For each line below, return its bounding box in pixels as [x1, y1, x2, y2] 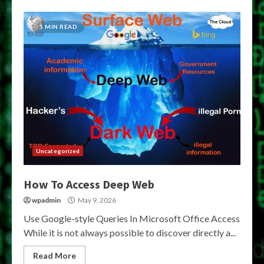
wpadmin [32, 196, 61, 204]
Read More [33, 250, 76, 260]
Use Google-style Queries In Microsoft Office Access [24, 213, 240, 224]
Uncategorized [36, 147, 80, 154]
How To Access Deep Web [24, 177, 154, 192]
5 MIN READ [39, 23, 77, 30]
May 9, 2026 [77, 196, 116, 204]
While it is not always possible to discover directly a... [24, 227, 236, 238]
